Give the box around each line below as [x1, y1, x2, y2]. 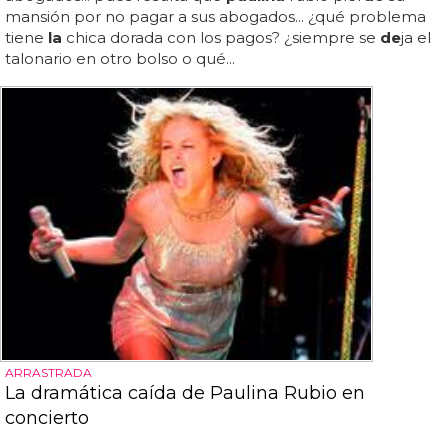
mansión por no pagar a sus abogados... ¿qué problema [5, 7, 426, 26]
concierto [5, 407, 89, 430]
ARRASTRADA [5, 365, 92, 381]
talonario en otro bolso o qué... [5, 49, 235, 68]
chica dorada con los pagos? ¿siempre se [62, 28, 380, 47]
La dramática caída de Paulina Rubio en [5, 382, 365, 405]
